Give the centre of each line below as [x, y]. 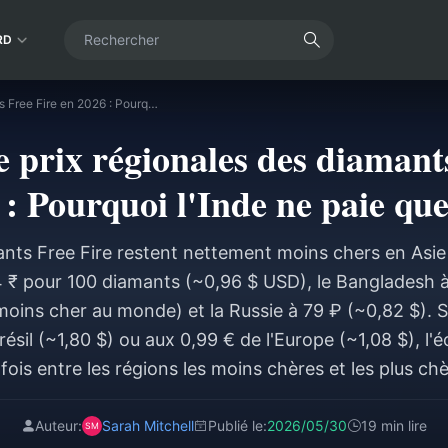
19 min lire [394, 425]
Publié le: [237, 425]
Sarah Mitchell [148, 425]
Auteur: [58, 425]
